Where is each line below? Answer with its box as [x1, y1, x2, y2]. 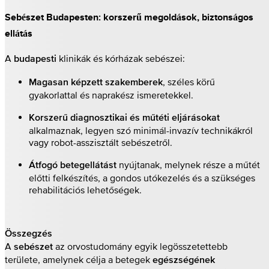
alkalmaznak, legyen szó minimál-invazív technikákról [29, 125, 253, 136]
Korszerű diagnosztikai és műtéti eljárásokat [29, 113, 220, 124]
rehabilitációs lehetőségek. [29, 184, 142, 196]
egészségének [153, 256, 215, 266]
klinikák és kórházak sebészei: [56, 53, 185, 64]
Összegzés [5, 229, 52, 240]
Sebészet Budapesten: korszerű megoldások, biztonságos [5, 10, 253, 25]
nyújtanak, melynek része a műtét [116, 159, 260, 171]
